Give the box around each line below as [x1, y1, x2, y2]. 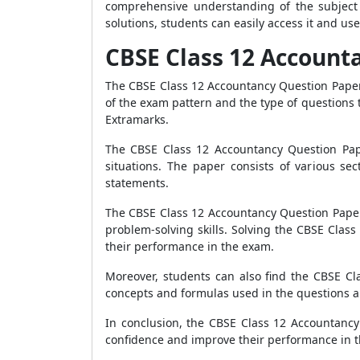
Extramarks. [105, 112, 169, 127]
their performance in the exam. [105, 239, 274, 254]
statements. [105, 175, 169, 190]
